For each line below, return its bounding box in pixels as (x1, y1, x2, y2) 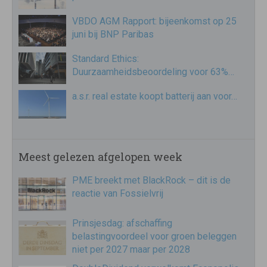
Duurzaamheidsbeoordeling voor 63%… (72, 66, 234, 77)
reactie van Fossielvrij (72, 187, 163, 199)
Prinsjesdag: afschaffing (72, 217, 172, 229)
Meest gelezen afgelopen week (18, 149, 182, 164)
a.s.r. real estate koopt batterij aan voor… (72, 91, 237, 103)
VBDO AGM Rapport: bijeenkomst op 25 (72, 15, 237, 27)
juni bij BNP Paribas (72, 28, 154, 40)
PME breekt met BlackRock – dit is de (72, 174, 231, 186)
